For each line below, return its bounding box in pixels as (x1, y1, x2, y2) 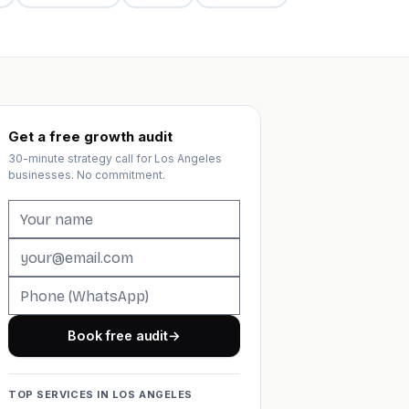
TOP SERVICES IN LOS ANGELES (8, 388, 193, 401)
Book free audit (68, 328, 168, 343)
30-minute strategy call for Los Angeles (8, 152, 222, 165)
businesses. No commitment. (8, 168, 165, 182)
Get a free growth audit (8, 128, 173, 145)
